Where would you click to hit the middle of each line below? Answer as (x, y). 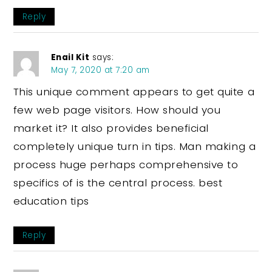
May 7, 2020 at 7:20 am (100, 70)
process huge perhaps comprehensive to (126, 164)
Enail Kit (70, 57)
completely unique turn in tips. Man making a (134, 146)
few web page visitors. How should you (117, 110)
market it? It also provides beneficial (111, 128)
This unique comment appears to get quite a (134, 91)
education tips (51, 201)
